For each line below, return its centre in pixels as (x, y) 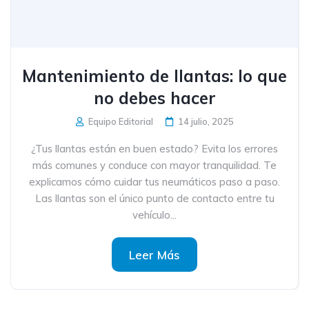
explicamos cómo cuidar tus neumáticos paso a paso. (154, 182)
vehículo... (154, 215)
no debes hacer (154, 98)
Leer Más (154, 255)
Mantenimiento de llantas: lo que (154, 76)
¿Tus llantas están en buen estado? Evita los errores (154, 149)
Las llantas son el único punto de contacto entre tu (154, 198)
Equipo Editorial (119, 121)
